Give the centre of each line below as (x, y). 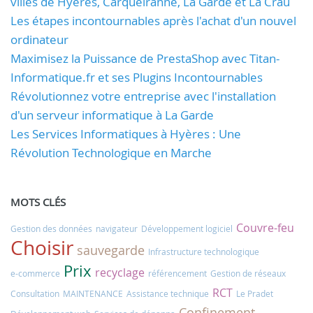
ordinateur (39, 39)
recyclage (120, 272)
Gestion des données (51, 228)
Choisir (42, 248)
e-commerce (35, 273)
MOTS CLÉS (38, 202)
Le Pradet (255, 293)
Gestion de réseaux (248, 273)
